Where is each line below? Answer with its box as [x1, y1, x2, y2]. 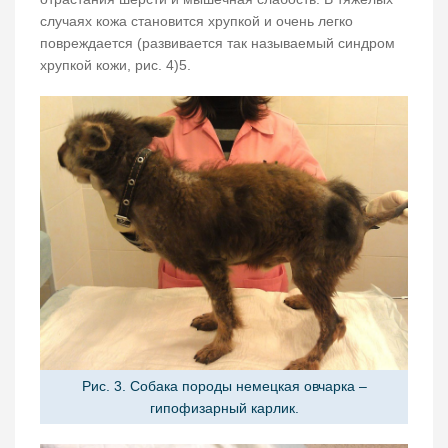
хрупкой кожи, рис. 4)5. [40, 56, 191, 73]
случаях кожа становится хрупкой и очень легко [40, 12, 353, 29]
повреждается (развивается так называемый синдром [40, 34, 395, 51]
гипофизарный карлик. [149, 400, 299, 417]
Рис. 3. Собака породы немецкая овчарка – [81, 378, 367, 395]
